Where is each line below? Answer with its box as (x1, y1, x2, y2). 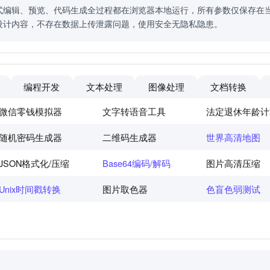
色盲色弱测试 (206, 183, 260, 196)
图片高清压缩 (206, 157, 260, 170)
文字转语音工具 (102, 105, 166, 118)
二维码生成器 (102, 131, 157, 144)
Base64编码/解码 (102, 157, 171, 170)
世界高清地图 (206, 131, 260, 144)
